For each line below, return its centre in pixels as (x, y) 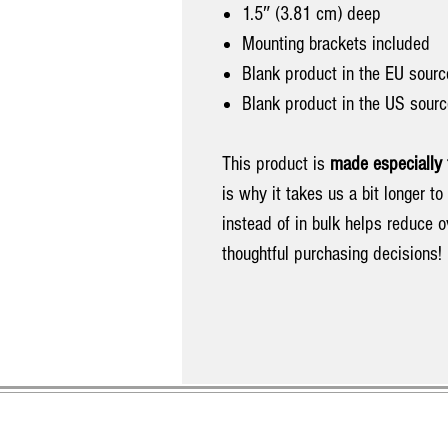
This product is (276, 163)
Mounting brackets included (336, 43)
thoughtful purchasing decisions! (332, 253)
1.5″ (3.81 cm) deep (311, 13)
